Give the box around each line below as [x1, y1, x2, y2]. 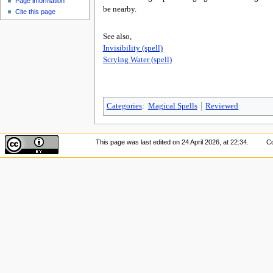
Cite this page [15, 8, 56, 16]
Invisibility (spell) [102, 43, 163, 52]
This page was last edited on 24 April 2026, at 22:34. [95, 138, 249, 146]
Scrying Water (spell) [102, 55, 172, 64]
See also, [102, 32, 132, 41]
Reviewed [205, 102, 239, 110]
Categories [106, 102, 142, 110]
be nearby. [102, 5, 136, 14]
